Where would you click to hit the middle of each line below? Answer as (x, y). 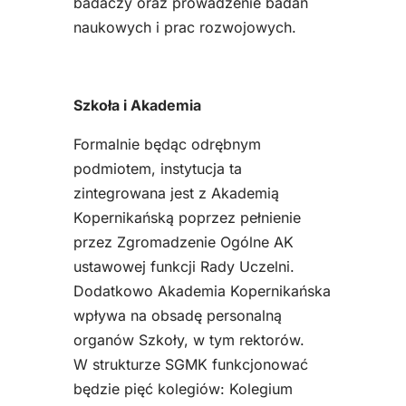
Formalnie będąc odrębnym (167, 145)
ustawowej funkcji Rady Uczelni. (184, 267)
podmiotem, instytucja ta (157, 169)
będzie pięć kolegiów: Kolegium (183, 389)
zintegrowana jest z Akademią (176, 193)
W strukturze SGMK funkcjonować (190, 365)
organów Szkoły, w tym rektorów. (188, 340)
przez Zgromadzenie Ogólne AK (183, 242)
